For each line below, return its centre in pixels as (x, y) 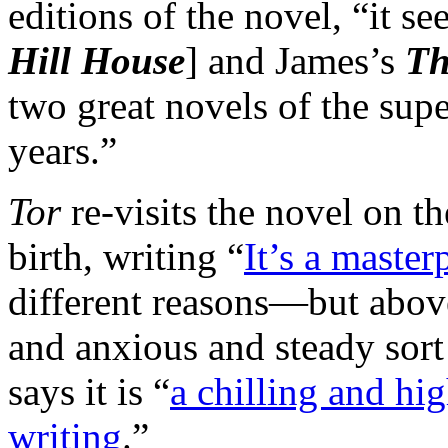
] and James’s (295, 61)
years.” (62, 151)
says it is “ (89, 392)
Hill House (96, 61)
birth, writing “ (126, 257)
